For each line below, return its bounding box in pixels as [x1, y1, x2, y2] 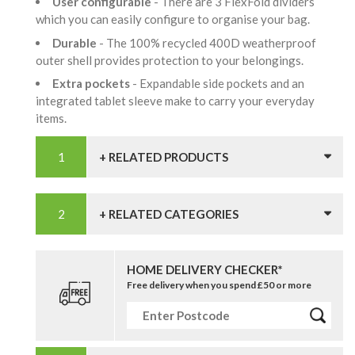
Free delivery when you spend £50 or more [127, 279, 311, 292]
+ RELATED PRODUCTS [99, 150, 228, 165]
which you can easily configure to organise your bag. [36, 12, 315, 27]
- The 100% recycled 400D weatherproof [99, 35, 316, 50]
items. [36, 111, 71, 126]
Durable [52, 35, 99, 50]
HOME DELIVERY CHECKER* [127, 262, 283, 277]
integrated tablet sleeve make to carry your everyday [36, 94, 315, 109]
